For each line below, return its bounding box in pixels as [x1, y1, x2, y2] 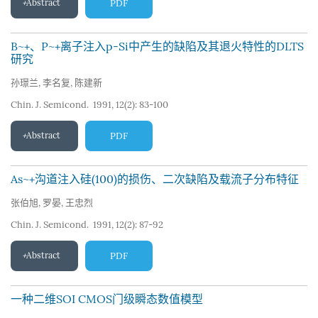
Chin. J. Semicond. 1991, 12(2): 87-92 [11, 219, 163, 230]
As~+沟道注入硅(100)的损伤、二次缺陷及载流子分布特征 [11, 172, 299, 186]
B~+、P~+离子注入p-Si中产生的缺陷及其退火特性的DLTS [11, 40, 304, 53]
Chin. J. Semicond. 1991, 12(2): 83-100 [11, 99, 168, 110]
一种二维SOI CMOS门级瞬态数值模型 [11, 292, 203, 306]
